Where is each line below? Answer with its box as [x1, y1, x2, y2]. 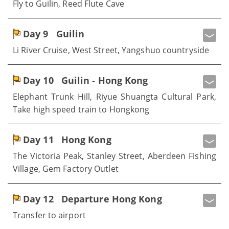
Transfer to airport [13, 209, 86, 221]
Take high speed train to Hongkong [13, 103, 150, 115]
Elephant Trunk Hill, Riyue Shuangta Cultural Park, [13, 90, 216, 102]
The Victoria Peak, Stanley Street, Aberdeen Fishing [13, 150, 216, 162]
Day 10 [23, 74, 54, 86]
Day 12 [23, 192, 54, 205]
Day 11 [23, 133, 54, 146]
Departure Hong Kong [58, 192, 162, 205]
